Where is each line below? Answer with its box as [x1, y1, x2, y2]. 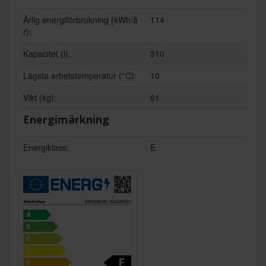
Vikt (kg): [23, 91, 56, 104]
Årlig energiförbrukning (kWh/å [23, 14, 138, 26]
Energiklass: [23, 141, 69, 154]
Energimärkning [23, 112, 109, 127]
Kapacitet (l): [23, 47, 71, 60]
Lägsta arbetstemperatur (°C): [23, 69, 137, 82]
